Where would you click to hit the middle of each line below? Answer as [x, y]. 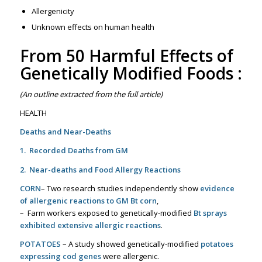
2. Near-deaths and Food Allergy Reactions [100, 169]
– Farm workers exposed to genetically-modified [106, 213]
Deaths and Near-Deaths [65, 132]
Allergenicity [53, 11]
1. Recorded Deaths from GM [74, 151]
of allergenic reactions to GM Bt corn [88, 200]
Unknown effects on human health [93, 27]
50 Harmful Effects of [149, 56]
